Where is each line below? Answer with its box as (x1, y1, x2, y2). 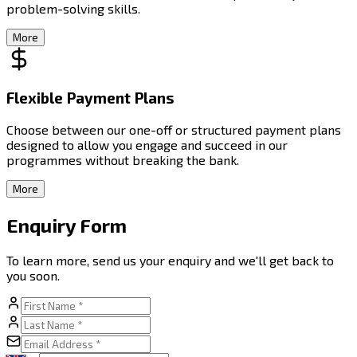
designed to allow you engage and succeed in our (6, 137, 288, 153)
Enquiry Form (6, 213, 127, 237)
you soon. (6, 267, 60, 283)
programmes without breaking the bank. (6, 152, 239, 168)
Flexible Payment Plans (6, 88, 175, 108)
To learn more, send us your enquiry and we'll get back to (6, 252, 334, 268)
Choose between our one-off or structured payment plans (6, 122, 341, 138)
